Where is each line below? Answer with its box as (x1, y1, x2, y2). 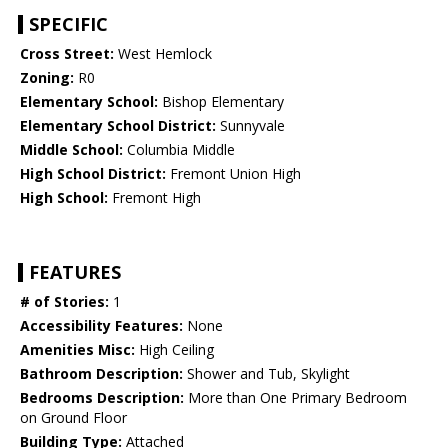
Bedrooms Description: (20, 388, 184, 408)
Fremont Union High (166, 164, 301, 184)
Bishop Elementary (158, 92, 284, 112)
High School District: (20, 164, 166, 184)
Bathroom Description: (20, 364, 183, 384)
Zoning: (20, 68, 74, 88)
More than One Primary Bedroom (184, 388, 407, 408)
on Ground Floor (20, 408, 127, 428)
